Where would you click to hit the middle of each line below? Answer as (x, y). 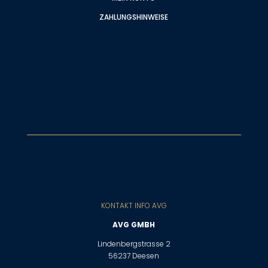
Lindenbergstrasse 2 (134, 244)
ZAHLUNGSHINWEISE (134, 17)
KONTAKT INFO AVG (134, 206)
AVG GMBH (134, 225)
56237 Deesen (134, 256)
